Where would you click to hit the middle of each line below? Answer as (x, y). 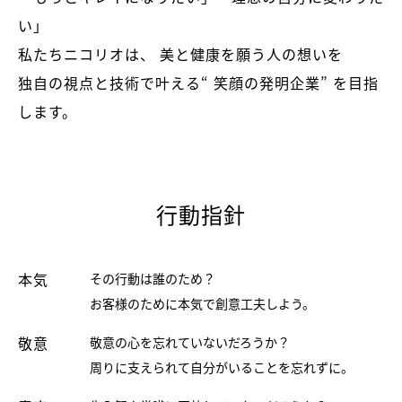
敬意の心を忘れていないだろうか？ (190, 341)
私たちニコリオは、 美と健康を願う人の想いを (180, 53)
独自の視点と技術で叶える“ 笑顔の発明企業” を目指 (198, 82)
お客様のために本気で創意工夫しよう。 (202, 303)
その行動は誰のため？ (153, 278)
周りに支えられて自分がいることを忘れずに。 (222, 367)
